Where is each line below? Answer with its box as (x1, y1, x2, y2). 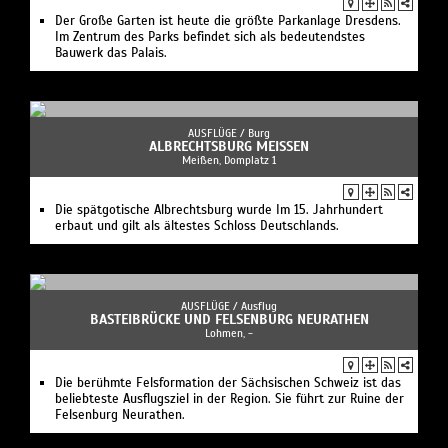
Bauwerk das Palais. (55, 45, 167, 62)
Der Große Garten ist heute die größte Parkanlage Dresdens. (55, 13, 401, 30)
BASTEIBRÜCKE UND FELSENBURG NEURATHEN (89, 311, 369, 329)
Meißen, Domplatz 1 (182, 153, 276, 168)
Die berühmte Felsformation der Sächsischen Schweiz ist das (55, 375, 401, 392)
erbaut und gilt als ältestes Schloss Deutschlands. (55, 218, 339, 235)
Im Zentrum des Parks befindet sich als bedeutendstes (55, 29, 365, 46)
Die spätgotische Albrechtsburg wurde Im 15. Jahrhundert (55, 202, 383, 219)
